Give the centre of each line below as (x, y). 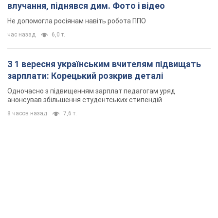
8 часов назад (27, 114)
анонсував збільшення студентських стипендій (85, 100)
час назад (21, 35)
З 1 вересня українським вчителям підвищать (104, 64)
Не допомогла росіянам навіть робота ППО (77, 21)
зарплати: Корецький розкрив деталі (85, 76)
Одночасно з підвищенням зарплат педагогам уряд (91, 91)
